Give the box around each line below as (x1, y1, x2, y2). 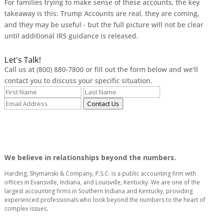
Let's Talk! (4, 54, 41, 65)
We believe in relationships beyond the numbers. (4, 153, 176, 162)
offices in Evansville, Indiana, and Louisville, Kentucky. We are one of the (4, 178, 200, 186)
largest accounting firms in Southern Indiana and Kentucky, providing (4, 187, 193, 195)
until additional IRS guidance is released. (4, 31, 138, 40)
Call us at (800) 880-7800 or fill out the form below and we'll (4, 65, 198, 74)
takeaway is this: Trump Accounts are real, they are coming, (4, 9, 200, 18)
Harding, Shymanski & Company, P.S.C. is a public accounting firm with (4, 169, 196, 178)
